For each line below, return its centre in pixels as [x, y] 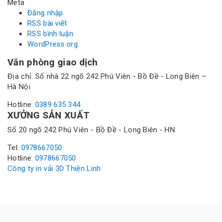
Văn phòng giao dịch [53, 62]
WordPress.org [53, 44]
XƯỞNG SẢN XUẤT [49, 116]
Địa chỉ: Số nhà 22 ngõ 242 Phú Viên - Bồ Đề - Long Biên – [107, 77]
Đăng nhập [45, 13]
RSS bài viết [47, 23]
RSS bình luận [50, 33]
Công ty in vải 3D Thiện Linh [54, 168]
